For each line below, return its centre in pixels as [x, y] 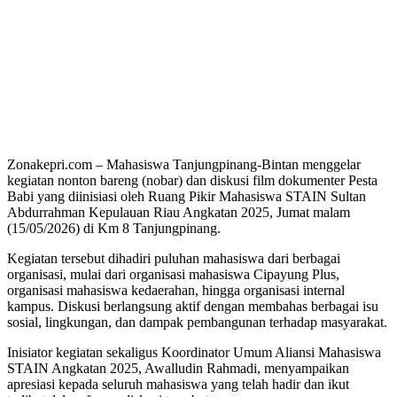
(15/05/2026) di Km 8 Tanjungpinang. [114, 229]
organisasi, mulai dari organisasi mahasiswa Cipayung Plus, [173, 275]
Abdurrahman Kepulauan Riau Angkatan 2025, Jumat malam [179, 213]
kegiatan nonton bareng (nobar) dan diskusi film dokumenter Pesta [192, 181]
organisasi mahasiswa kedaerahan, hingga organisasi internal [176, 291]
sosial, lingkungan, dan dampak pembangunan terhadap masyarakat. [197, 323]
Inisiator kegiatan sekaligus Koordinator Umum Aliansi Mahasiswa [194, 353]
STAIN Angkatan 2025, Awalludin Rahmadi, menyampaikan [178, 369]
